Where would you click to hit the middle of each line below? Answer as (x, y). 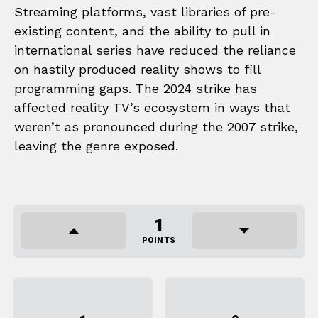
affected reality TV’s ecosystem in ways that (152, 107)
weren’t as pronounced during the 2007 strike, (156, 126)
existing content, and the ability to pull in (142, 31)
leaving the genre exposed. (96, 146)
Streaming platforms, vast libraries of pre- (146, 11)
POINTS (159, 240)
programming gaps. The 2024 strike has (136, 88)
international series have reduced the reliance (155, 50)
